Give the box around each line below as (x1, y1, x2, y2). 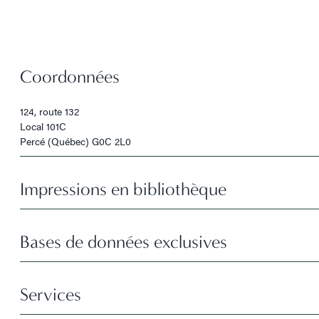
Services (20, 284, 81, 305)
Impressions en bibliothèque (20, 179, 226, 200)
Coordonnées (20, 66, 120, 88)
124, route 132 (20, 104, 79, 118)
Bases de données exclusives (20, 231, 227, 253)
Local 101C (20, 119, 66, 133)
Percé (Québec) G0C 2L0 (20, 134, 131, 148)
